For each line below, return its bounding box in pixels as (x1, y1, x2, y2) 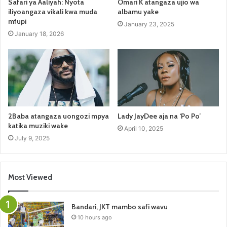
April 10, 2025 (124, 124, 163, 132)
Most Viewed (8, 172, 52, 182)
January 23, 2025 (124, 20, 174, 28)
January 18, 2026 (15, 30, 64, 38)
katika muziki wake (8, 121, 68, 130)
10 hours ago (78, 213, 112, 221)
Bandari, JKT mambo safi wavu (71, 202, 168, 211)
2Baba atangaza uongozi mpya (8, 111, 109, 121)
